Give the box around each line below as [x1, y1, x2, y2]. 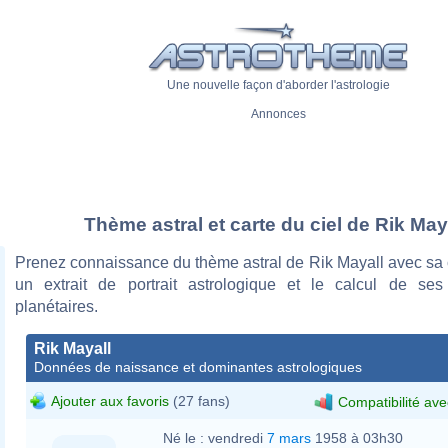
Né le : [163, 429, 204, 446]
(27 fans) [169, 392, 230, 409]
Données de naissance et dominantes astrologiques [34, 358, 362, 375]
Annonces [250, 107, 306, 122]
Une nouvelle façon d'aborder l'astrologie [166, 78, 390, 93]
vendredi [208, 429, 267, 446]
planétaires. [15, 297, 98, 315]
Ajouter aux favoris [51, 392, 169, 409]
